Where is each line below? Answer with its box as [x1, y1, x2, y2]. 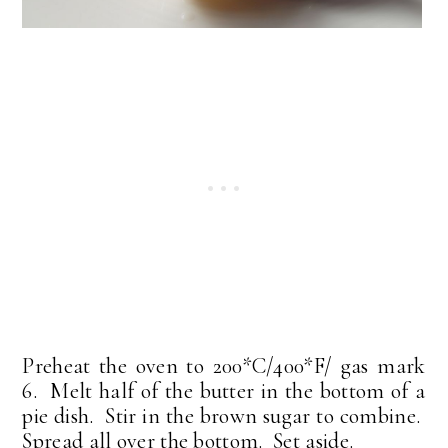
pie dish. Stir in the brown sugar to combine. [22, 402, 426, 429]
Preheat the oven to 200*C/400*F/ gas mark [22, 352, 426, 379]
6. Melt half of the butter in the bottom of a [22, 377, 426, 404]
